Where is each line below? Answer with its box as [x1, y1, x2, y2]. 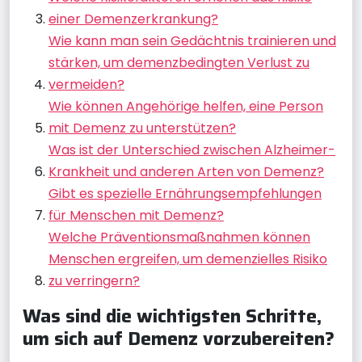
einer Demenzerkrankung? [48, 9, 218, 28]
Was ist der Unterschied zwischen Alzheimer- [48, 140, 335, 159]
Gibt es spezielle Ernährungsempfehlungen [48, 183, 322, 203]
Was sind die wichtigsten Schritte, [23, 300, 322, 330]
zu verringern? [48, 271, 140, 290]
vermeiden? [48, 74, 124, 94]
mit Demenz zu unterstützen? [48, 118, 236, 137]
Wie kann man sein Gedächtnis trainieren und [48, 31, 336, 50]
